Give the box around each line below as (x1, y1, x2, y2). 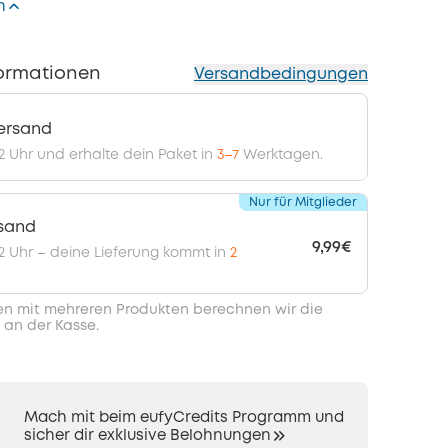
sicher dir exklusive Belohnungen (23, 429, 271, 444)
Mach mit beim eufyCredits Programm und (23, 411, 344, 425)
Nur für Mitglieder (249, 197, 357, 208)
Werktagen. (238, 148, 323, 161)
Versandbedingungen (194, 67, 368, 82)
